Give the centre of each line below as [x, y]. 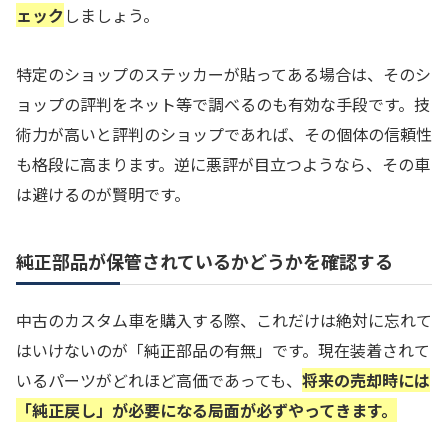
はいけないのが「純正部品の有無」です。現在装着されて [223, 349]
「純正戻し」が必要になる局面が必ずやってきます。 [206, 409]
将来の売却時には [366, 379]
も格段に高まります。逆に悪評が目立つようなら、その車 [223, 164]
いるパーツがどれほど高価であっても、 [159, 379]
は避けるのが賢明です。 [103, 194]
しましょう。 [111, 15]
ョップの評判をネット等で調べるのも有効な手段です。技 [223, 104]
